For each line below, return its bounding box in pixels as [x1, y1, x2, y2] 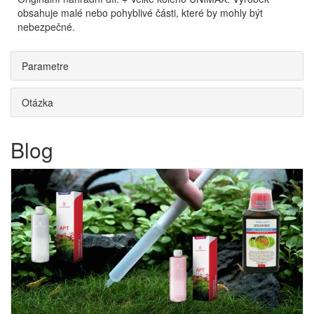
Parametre [22, 59, 69, 73]
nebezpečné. [18, 20, 75, 34]
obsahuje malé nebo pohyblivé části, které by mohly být [18, 6, 263, 20]
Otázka [22, 95, 53, 109]
